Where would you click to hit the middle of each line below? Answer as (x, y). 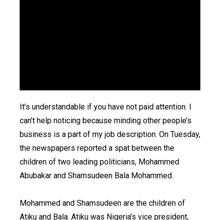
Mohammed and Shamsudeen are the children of (102, 203)
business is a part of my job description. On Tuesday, (110, 135)
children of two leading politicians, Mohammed (99, 162)
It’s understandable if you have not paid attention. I (106, 107)
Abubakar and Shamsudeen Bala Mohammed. (96, 176)
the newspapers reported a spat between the (97, 148)
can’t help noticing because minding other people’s (106, 121)
